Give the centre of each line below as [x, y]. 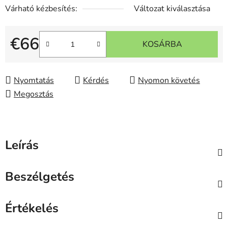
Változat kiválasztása [172, 8]
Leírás [22, 145]
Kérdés [96, 80]
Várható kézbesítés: [41, 8]
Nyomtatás [34, 80]
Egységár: [27, 60]
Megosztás [34, 94]
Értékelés [32, 208]
